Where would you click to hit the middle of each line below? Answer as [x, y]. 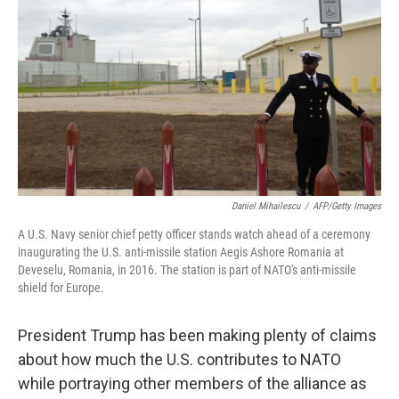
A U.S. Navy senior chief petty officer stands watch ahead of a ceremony [194, 234]
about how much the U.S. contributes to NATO [179, 359]
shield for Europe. [61, 288]
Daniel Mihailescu [266, 206]
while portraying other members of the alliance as [192, 383]
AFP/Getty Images [347, 206]
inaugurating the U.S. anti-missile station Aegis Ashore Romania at [181, 252]
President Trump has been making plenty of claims [197, 335]
